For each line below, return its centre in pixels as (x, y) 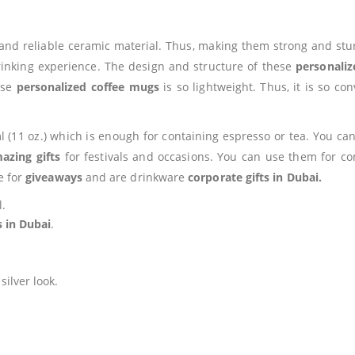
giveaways (54, 177)
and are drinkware (135, 177)
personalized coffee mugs (88, 87)
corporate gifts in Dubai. (255, 177)
